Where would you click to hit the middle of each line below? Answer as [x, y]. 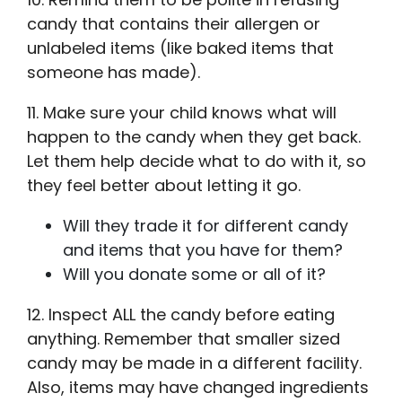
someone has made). [114, 72]
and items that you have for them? [203, 249]
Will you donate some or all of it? [194, 274]
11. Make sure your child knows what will [182, 112]
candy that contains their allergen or [174, 23]
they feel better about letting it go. [164, 185]
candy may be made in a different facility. [194, 363]
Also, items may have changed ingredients [198, 387]
